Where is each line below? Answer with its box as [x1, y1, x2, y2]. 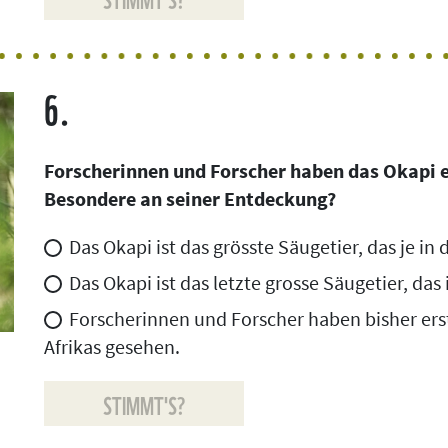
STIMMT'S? [102, 384, 186, 422]
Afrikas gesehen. [44, 333, 180, 359]
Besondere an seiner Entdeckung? [44, 185, 336, 211]
